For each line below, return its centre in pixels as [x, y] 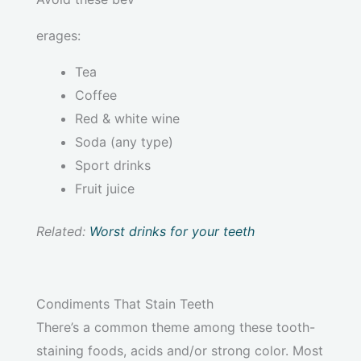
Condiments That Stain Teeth [125, 304]
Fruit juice [105, 189]
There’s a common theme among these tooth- [176, 328]
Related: [63, 232]
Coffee [96, 95]
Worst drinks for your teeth [172, 232]
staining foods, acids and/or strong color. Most [180, 351]
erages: [58, 36]
